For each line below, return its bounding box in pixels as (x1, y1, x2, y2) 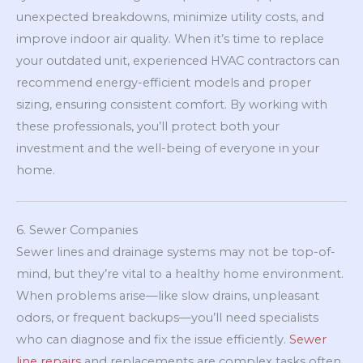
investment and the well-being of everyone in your (16, 141, 319, 156)
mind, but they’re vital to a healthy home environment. (16, 266, 344, 281)
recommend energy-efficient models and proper (16, 75, 311, 91)
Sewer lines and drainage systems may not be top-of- (16, 244, 335, 259)
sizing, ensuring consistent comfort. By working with (16, 97, 327, 113)
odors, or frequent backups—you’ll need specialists (16, 310, 318, 325)
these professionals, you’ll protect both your (16, 119, 280, 135)
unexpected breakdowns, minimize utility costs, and (16, 10, 324, 25)
